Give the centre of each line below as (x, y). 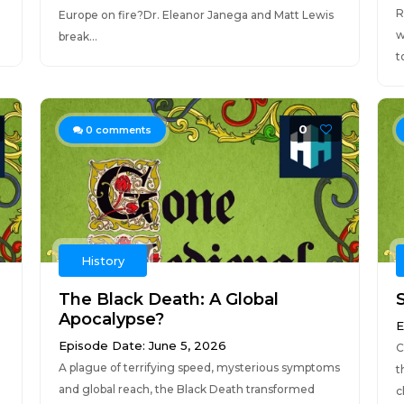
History (102, 261)
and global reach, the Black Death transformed (186, 389)
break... (78, 37)
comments (122, 130)
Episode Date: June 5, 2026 (142, 345)
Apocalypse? (111, 319)
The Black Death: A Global (168, 299)
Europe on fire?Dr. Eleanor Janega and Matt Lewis (196, 15)
